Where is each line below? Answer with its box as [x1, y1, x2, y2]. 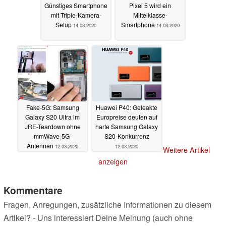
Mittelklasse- [133, 11, 167, 20]
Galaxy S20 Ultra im [25, 112, 80, 122]
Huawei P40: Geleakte [96, 103, 157, 112]
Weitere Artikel [162, 144, 210, 155]
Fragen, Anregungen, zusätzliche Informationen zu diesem [4, 198, 211, 210]
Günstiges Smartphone [44, 1, 107, 10]
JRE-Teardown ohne [24, 122, 81, 131]
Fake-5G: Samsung [26, 103, 79, 112]
